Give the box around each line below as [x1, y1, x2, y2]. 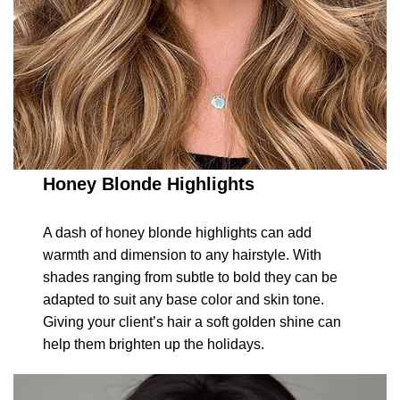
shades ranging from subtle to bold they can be [43, 270, 338, 286]
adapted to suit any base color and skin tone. [43, 292, 325, 308]
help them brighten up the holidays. [43, 337, 265, 353]
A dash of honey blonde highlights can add [43, 225, 312, 241]
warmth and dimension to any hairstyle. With [43, 247, 322, 263]
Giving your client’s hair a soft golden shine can [43, 314, 342, 330]
